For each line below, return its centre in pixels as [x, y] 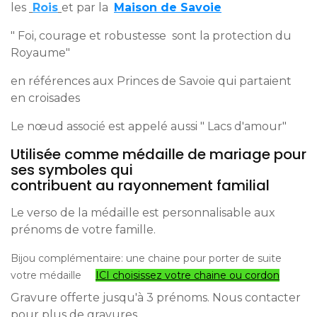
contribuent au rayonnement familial [140, 185]
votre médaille [53, 275]
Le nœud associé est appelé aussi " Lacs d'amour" [149, 126]
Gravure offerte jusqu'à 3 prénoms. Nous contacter [156, 297]
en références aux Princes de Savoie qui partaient [151, 81]
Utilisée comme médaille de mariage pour [158, 154]
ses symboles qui [72, 169]
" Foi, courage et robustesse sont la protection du [151, 35]
